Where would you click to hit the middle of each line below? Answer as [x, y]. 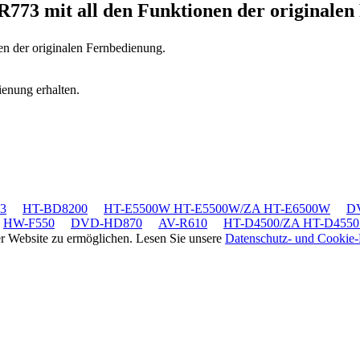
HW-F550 [29, 223]
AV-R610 [183, 223]
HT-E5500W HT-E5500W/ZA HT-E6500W [217, 208]
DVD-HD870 [106, 223]
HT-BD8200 [55, 208]
